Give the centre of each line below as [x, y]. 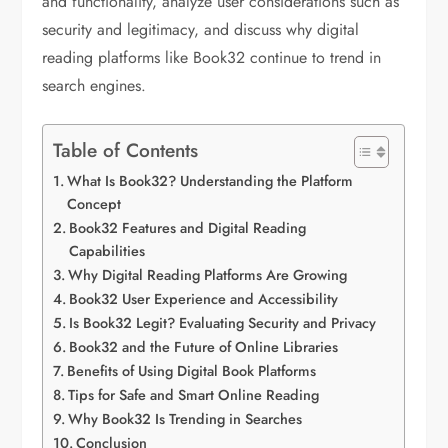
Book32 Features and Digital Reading [188, 228]
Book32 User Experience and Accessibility [204, 299]
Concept [94, 204]
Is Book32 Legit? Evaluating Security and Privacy [223, 323]
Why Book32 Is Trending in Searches [185, 419]
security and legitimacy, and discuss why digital [201, 30]
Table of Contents [126, 150]
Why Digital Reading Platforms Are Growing [208, 275]
